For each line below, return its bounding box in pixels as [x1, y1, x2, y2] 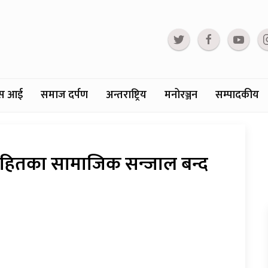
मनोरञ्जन [165, 86, 197, 105]
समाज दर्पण [41, 86, 88, 105]
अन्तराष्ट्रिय [106, 86, 147, 105]
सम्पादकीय [215, 86, 259, 105]
